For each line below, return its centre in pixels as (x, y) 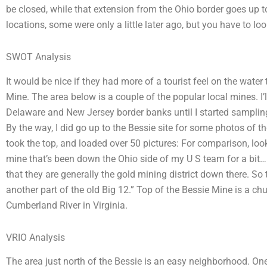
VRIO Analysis (35, 237)
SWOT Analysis (38, 57)
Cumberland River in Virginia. (67, 205)
